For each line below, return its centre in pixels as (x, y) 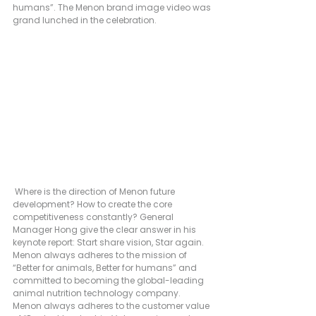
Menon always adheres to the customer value (112, 305)
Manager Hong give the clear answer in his (105, 229)
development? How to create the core (93, 204)
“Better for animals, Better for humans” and (106, 267)
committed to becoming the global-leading (109, 280)
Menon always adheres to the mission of (101, 255)
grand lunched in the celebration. (85, 20)
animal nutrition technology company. (98, 293)
